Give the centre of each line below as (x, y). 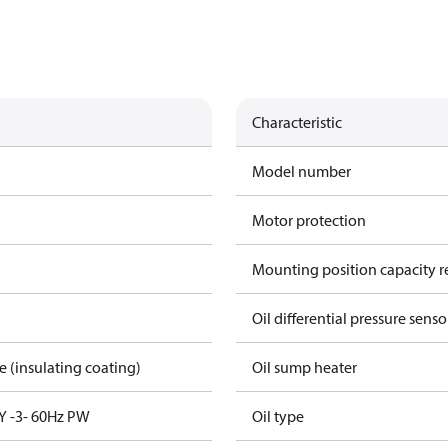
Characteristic (297, 122)
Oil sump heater (304, 367)
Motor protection (309, 220)
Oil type (278, 416)
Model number (301, 171)
